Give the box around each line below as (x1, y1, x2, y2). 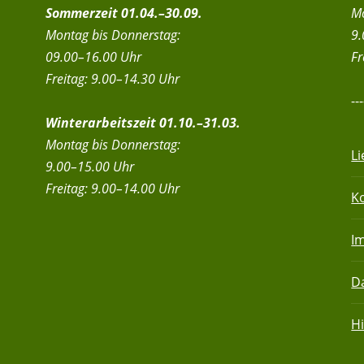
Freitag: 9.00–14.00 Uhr (45, 180, 180, 197)
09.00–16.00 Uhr (45, 48, 141, 66)
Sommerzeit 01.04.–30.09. (45, 4, 202, 22)
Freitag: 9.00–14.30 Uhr (45, 70, 180, 88)
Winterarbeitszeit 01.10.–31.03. (45, 114, 240, 132)
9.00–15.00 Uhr (45, 158, 134, 175)
